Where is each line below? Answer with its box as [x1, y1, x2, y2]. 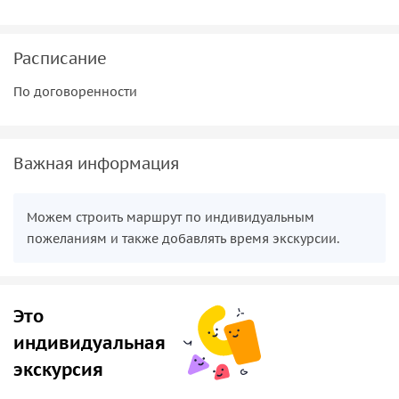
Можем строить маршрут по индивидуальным [27, 208, 314, 225]
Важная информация [13, 152, 179, 174]
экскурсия [13, 357, 103, 381]
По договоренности [13, 83, 137, 100]
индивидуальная [13, 330, 166, 354]
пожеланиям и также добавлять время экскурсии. [27, 230, 339, 247]
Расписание [13, 47, 107, 69]
